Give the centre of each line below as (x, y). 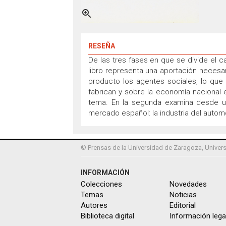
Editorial (182, 205)
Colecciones (101, 184)
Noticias (183, 194)
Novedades (188, 184)
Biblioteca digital (107, 216)
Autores (94, 205)
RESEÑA (102, 46)
